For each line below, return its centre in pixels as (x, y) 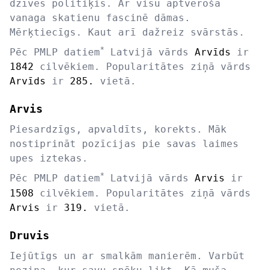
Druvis (30, 235)
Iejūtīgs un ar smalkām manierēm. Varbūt (127, 256)
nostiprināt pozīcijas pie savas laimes (124, 144)
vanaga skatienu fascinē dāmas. (100, 18)
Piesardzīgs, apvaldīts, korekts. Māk (118, 130)
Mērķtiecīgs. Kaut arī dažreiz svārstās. (127, 32)
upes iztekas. (49, 159)
